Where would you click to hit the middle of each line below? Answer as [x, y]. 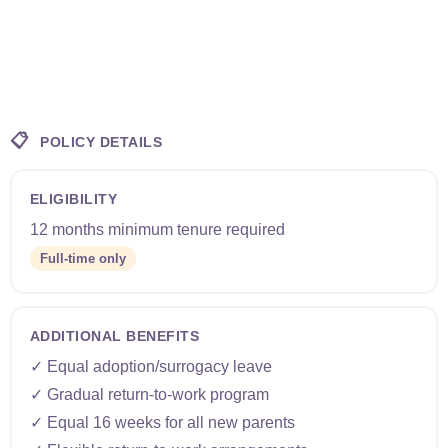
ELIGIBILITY [73, 198]
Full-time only [82, 258]
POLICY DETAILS [98, 142]
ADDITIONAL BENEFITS [114, 335]
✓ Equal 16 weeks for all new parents [162, 422]
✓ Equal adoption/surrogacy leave [150, 366]
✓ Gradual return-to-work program [149, 394]
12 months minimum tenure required [157, 229]
